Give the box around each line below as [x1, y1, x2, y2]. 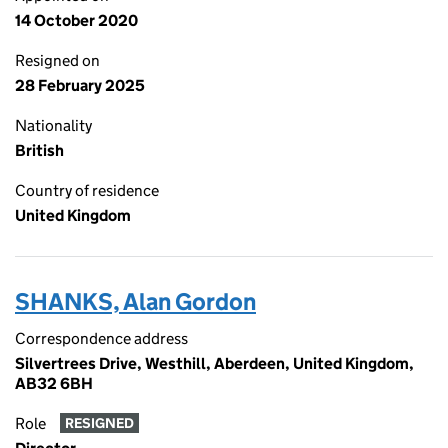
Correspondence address [15, 329, 188, 348]
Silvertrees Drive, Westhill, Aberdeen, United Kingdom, [15, 354, 414, 373]
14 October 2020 [15, 11, 138, 30]
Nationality [15, 116, 92, 135]
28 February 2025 [15, 76, 145, 95]
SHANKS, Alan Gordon [15, 287, 256, 316]
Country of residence [15, 181, 159, 200]
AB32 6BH [15, 374, 93, 393]
